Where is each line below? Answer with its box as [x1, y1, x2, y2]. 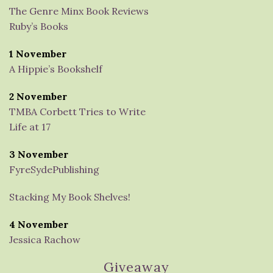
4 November [9, 218, 68, 230]
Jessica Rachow [9, 233, 80, 246]
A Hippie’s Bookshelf [9, 63, 102, 75]
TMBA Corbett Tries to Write [9, 105, 146, 118]
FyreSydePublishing [9, 163, 99, 175]
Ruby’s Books [9, 20, 68, 32]
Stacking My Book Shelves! [9, 191, 130, 203]
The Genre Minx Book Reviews [9, 5, 149, 17]
